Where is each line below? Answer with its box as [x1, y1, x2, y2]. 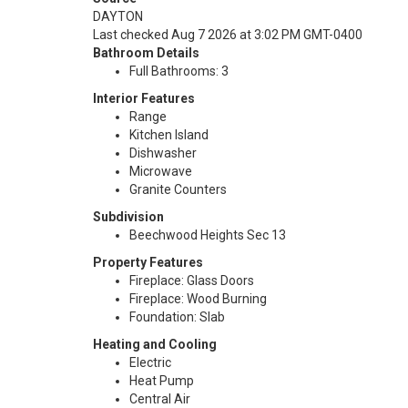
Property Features [93, 255, 203, 270]
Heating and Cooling [93, 337, 217, 352]
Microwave [129, 164, 192, 178]
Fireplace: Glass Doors [129, 273, 254, 288]
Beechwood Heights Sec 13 [129, 228, 286, 242]
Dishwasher [129, 146, 197, 160]
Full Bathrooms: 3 [129, 64, 229, 78]
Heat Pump [129, 373, 194, 388]
